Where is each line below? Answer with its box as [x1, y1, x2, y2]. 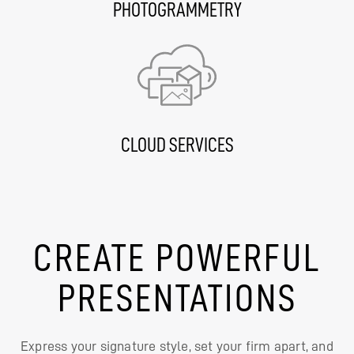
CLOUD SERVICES [120, 135, 234, 156]
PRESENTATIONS [57, 278, 297, 318]
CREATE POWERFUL [32, 238, 322, 278]
